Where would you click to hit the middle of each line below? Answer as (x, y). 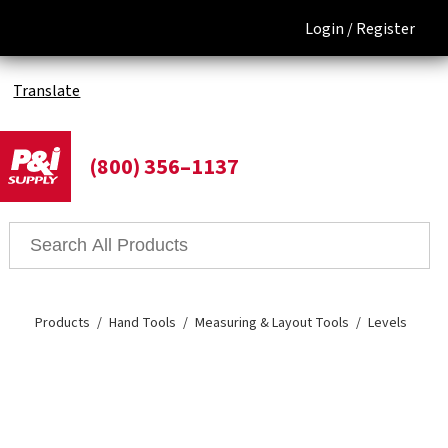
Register (385, 29)
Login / (328, 29)
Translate (47, 91)
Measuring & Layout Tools (272, 323)
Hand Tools (143, 323)
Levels (388, 323)
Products (63, 323)
